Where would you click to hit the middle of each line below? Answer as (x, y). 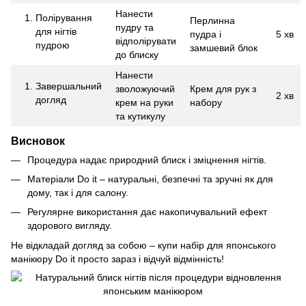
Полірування (64, 17)
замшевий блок (224, 47)
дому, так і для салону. (78, 192)
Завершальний (69, 86)
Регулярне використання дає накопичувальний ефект (147, 212)
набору (206, 102)
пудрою (53, 45)
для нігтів (56, 31)
